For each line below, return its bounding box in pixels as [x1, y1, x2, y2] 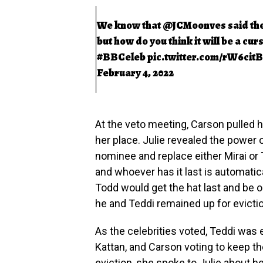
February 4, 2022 [97, 65, 174, 80]
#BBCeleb [97, 49, 146, 64]
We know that [97, 18, 163, 32]
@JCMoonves [163, 18, 226, 32]
